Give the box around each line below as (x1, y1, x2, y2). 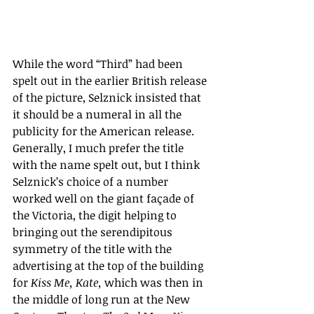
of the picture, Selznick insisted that (13, 89, 204, 105)
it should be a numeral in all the (13, 106, 184, 122)
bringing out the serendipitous (13, 224, 175, 240)
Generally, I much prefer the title (13, 139, 186, 156)
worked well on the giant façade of (13, 190, 197, 206)
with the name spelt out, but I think (13, 156, 203, 172)
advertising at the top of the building (13, 257, 206, 273)
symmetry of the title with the (13, 240, 175, 257)
